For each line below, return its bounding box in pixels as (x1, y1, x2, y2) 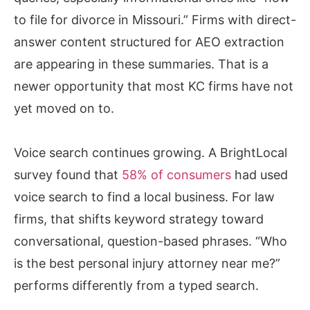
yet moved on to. (14, 101, 114, 116)
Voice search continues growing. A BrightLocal (14, 145, 287, 161)
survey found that (14, 167, 122, 183)
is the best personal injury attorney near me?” (14, 256, 280, 271)
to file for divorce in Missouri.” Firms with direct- (14, 12, 296, 28)
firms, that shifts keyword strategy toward (14, 212, 264, 227)
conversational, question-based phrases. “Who (14, 234, 287, 249)
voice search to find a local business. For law (14, 190, 275, 205)
